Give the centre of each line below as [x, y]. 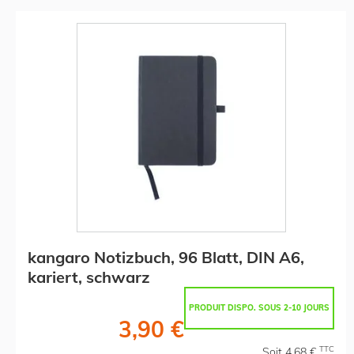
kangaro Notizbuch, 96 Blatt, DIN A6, [166, 257]
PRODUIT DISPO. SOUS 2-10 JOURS [259, 307]
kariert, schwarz [89, 277]
